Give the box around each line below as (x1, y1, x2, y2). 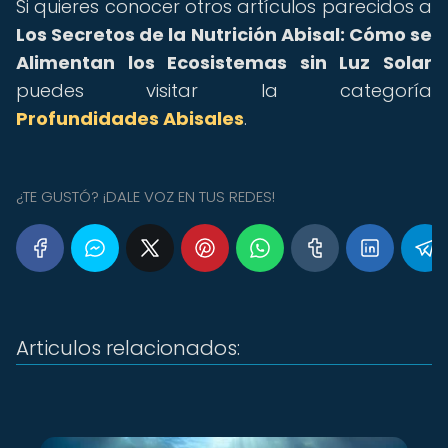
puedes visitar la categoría (16, 78, 432, 103)
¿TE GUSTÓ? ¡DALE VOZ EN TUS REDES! (16, 186, 275, 207)
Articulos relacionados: (16, 334, 240, 362)
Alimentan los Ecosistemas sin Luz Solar (16, 50, 432, 75)
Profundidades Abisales (16, 106, 244, 131)
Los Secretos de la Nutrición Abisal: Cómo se (16, 22, 432, 47)
